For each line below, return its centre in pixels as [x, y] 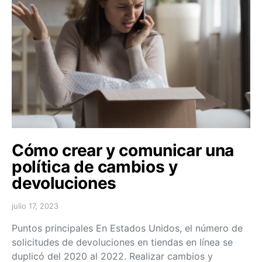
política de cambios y [95, 166]
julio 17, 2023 [35, 206]
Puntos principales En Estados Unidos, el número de [127, 228]
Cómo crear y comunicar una [123, 150]
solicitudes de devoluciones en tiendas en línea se [122, 242]
